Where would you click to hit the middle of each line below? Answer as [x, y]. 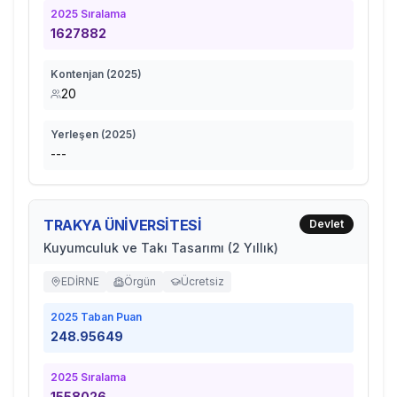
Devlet [327, 224]
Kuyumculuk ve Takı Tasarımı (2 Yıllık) [161, 248]
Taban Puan [110, 317]
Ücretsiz [202, 281]
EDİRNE [80, 281]
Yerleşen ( [78, 134]
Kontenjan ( [80, 74]
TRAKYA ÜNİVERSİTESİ [123, 225]
